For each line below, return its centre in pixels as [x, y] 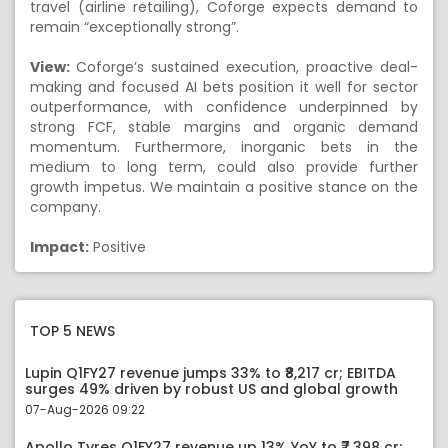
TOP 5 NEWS [72, 331]
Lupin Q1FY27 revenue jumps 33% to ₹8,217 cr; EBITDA [210, 373]
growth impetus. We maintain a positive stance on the [224, 187]
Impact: [59, 247]
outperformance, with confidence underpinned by [224, 107]
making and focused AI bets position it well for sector [224, 87]
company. [65, 207]
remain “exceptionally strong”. [134, 27]
